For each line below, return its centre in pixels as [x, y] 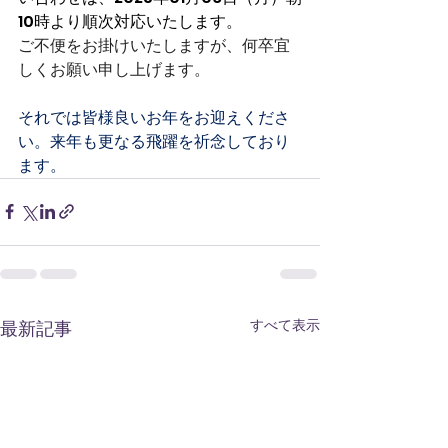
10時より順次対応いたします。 [130, 21]
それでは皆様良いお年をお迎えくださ [154, 117]
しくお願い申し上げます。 [114, 69]
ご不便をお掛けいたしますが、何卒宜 [154, 45]
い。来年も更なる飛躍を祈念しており [154, 141]
